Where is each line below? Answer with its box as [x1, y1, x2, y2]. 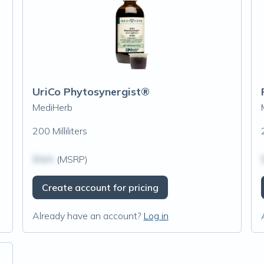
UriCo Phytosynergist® [32, 85, 150, 98]
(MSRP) [54, 153, 88, 165]
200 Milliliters [32, 125, 87, 137]
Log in [143, 210, 169, 222]
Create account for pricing [41, 181, 159, 193]
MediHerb [32, 101, 72, 113]
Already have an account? [32, 210, 141, 222]
